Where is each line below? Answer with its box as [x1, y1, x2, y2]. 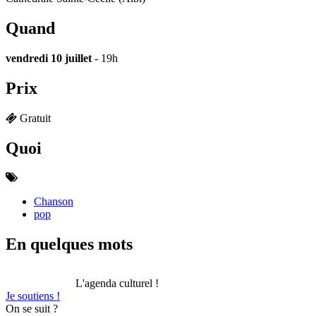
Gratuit [20, 111, 51, 124]
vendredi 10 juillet [6, 51, 92, 64]
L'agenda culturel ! [75, 277, 159, 290]
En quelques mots [6, 235, 133, 254]
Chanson [34, 195, 73, 208]
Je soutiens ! [6, 290, 60, 303]
